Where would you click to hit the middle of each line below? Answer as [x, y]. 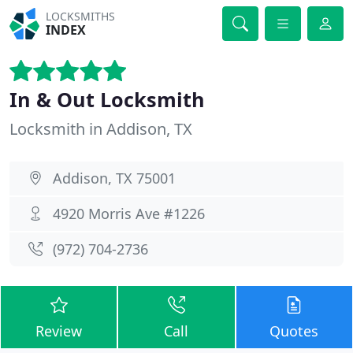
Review [59, 331]
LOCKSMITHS [81, 16]
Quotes [294, 331]
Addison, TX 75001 [114, 178]
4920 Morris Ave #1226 [129, 214]
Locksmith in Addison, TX [101, 129]
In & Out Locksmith [107, 99]
